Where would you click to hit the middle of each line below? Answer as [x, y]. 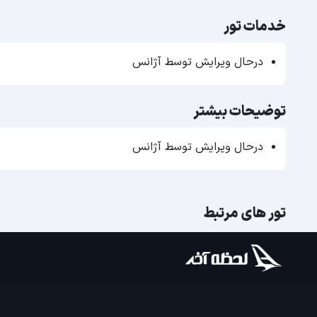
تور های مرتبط [244, 213]
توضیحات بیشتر [240, 111]
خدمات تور [255, 27]
